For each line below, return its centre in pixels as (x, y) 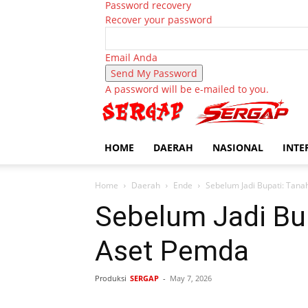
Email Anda (131, 57)
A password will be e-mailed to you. (187, 89)
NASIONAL (238, 148)
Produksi (111, 278)
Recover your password (159, 20)
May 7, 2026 (191, 278)
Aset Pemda (172, 251)
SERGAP (144, 278)
